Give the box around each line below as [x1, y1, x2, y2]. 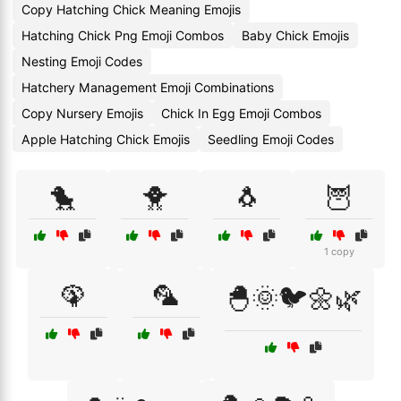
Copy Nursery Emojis [21, 106, 143, 121]
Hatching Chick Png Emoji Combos [21, 28, 224, 43]
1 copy [323, 245, 354, 258]
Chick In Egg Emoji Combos [161, 106, 321, 121]
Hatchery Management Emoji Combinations [21, 80, 274, 95]
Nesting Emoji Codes [21, 54, 142, 69]
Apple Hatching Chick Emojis [21, 132, 190, 147]
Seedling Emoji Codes [208, 132, 334, 147]
